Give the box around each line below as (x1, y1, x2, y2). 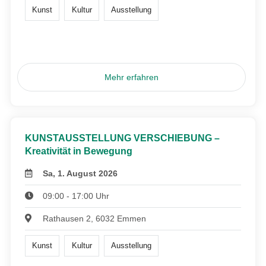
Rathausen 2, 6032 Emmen (43, 213, 147, 223)
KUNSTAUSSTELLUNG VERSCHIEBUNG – (25, 132, 220, 143)
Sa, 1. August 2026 (43, 168, 118, 178)
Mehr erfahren (104, 72, 159, 82)
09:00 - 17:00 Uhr (43, 191, 110, 201)
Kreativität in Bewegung (25, 145, 132, 156)
